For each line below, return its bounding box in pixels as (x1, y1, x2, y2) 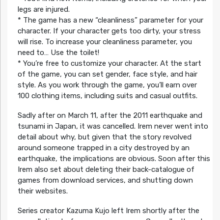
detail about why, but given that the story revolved (17, 132, 192, 141)
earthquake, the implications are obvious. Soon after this (17, 154, 210, 163)
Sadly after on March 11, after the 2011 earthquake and (17, 110, 202, 120)
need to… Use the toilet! (17, 48, 101, 57)
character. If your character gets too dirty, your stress (17, 26, 201, 35)
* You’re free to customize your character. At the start (17, 58, 201, 68)
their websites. (17, 186, 68, 195)
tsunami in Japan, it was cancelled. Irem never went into (17, 121, 208, 131)
